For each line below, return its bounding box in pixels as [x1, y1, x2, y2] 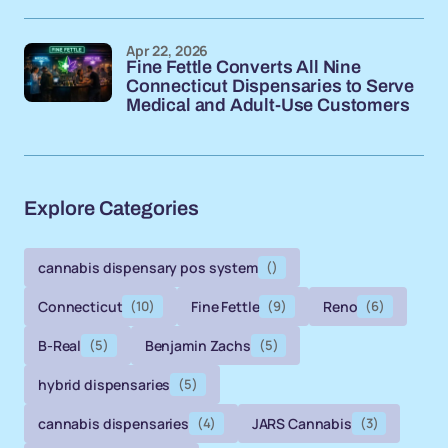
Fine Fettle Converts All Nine [126, 57, 361, 77]
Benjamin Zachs [144, 336, 251, 355]
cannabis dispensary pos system [38, 258, 258, 277]
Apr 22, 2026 [126, 41, 209, 60]
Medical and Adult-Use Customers [126, 95, 410, 115]
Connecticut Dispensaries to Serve [126, 76, 415, 96]
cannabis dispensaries [38, 414, 190, 433]
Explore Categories [24, 197, 199, 219]
